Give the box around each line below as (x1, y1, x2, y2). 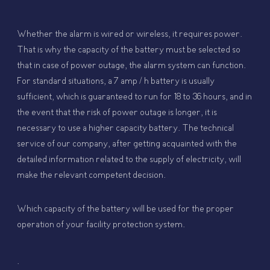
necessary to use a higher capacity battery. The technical (17, 123, 234, 134)
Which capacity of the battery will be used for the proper (17, 204, 234, 215)
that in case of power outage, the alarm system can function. (17, 60, 246, 72)
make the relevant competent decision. (17, 170, 166, 181)
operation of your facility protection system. (17, 219, 186, 231)
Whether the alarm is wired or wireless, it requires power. (17, 29, 243, 40)
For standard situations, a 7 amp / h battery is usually (17, 76, 215, 87)
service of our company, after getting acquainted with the (17, 139, 237, 150)
